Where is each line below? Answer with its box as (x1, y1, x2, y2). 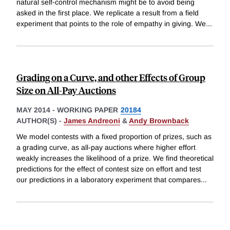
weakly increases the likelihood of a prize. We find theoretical (16, 154, 214, 163)
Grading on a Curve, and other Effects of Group (16, 70, 205, 84)
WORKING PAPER (57, 105, 118, 114)
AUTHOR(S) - (16, 116, 64, 125)
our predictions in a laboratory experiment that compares (16, 176, 201, 184)
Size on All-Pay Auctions (16, 83, 116, 97)
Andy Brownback (129, 116, 189, 125)
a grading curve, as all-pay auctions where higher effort (16, 143, 196, 152)
